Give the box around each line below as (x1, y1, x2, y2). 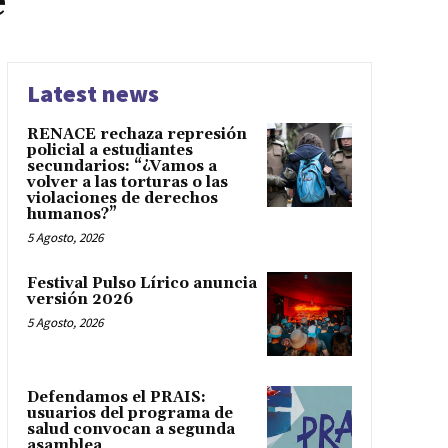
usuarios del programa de (26, 404, 233, 424)
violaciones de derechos (26, 188, 218, 208)
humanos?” (26, 204, 117, 224)
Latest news (26, 77, 159, 109)
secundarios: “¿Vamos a (26, 156, 217, 176)
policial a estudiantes (26, 140, 193, 160)
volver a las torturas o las (26, 172, 228, 192)
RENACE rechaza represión (26, 124, 247, 144)
